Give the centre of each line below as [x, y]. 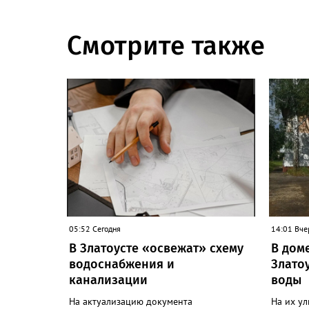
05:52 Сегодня [95, 228]
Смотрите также [166, 45]
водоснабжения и [122, 264]
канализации [108, 280]
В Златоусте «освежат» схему [156, 248]
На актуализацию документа [131, 301]
